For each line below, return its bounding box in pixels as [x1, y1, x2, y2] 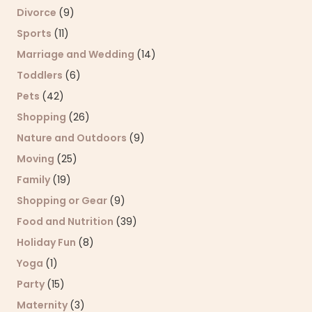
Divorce [17, 5, 58, 19]
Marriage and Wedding [17, 47, 136, 61]
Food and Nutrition [17, 214, 116, 228]
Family [17, 172, 52, 187]
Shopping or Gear [17, 193, 109, 208]
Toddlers [17, 68, 65, 82]
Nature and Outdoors [17, 130, 129, 145]
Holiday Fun [17, 235, 78, 249]
